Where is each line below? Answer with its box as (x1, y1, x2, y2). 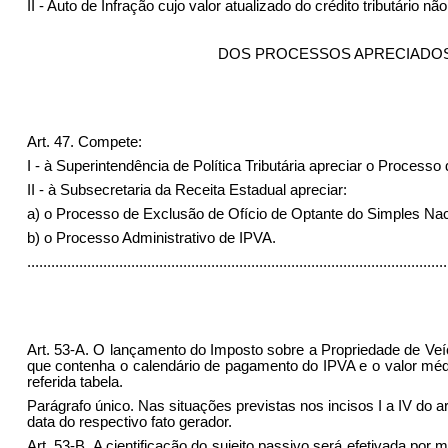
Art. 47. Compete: (26, 133, 142, 150)
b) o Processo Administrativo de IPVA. (26, 229, 276, 246)
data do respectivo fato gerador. (26, 413, 232, 430)
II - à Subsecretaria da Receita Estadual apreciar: (26, 181, 347, 198)
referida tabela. (26, 373, 123, 390)
